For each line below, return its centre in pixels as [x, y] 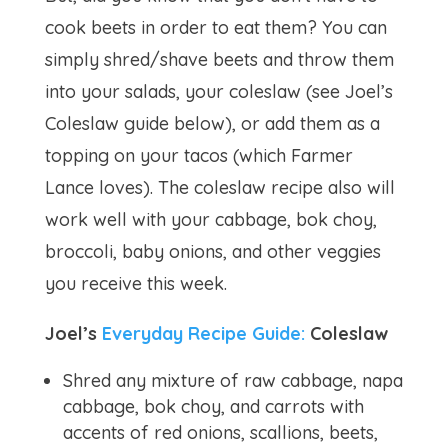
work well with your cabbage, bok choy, [210, 219]
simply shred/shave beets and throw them [219, 59]
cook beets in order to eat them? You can [215, 27]
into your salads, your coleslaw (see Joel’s [218, 91]
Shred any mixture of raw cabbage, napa [232, 380]
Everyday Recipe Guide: [203, 333]
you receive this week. [135, 283]
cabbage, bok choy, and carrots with [213, 406]
